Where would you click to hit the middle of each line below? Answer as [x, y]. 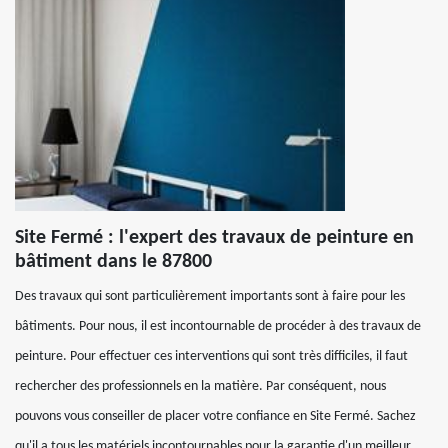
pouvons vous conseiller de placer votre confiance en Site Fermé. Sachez [215, 416]
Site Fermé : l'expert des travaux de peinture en [214, 237]
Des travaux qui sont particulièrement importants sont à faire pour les [210, 296]
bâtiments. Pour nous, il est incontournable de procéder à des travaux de [218, 326]
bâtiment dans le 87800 [113, 261]
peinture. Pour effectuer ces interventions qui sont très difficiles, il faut [211, 356]
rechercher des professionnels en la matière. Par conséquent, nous [200, 386]
